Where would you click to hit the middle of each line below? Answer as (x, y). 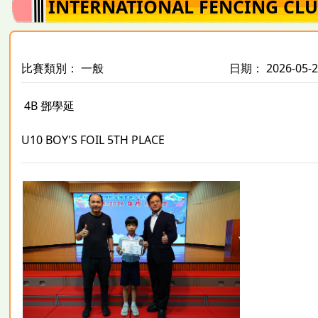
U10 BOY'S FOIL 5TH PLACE (93, 139)
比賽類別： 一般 (63, 68)
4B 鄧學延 (48, 105)
